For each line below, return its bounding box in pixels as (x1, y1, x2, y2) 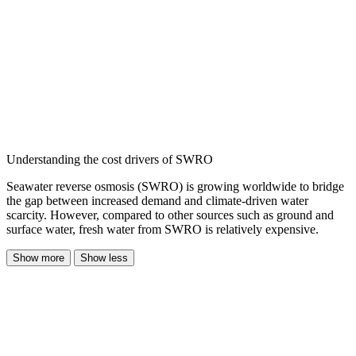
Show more (13, 252, 64, 265)
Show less (80, 252, 128, 265)
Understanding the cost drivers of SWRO (6, 153, 213, 167)
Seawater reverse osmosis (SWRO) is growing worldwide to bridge (6, 180, 344, 194)
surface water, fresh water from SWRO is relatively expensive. (6, 222, 319, 237)
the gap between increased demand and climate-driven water (6, 194, 308, 208)
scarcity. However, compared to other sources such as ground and (6, 208, 334, 222)
